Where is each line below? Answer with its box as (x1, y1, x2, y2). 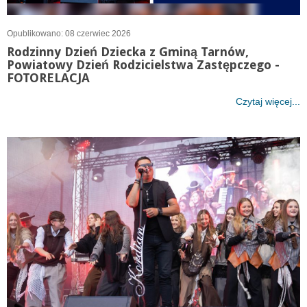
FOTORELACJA (7, 71, 90, 86)
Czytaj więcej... (236, 95, 300, 107)
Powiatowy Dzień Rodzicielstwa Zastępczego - (7, 58, 280, 73)
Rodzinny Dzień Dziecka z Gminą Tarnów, (7, 45, 249, 60)
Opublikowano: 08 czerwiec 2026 (7, 29, 131, 39)
